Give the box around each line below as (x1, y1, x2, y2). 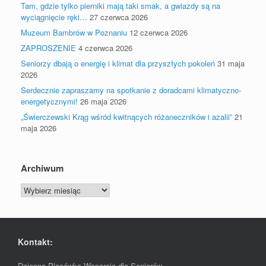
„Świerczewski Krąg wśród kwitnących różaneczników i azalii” (21, 111, 232, 122)
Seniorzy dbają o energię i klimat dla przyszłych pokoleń (21, 58, 215, 69)
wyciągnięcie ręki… (21, 11, 87, 23)
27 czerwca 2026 (90, 11, 148, 23)
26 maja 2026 (80, 96, 126, 107)
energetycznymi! (21, 96, 78, 107)
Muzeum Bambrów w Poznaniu (21, 27, 127, 38)
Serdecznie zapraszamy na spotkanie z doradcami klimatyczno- (21, 84, 241, 96)
